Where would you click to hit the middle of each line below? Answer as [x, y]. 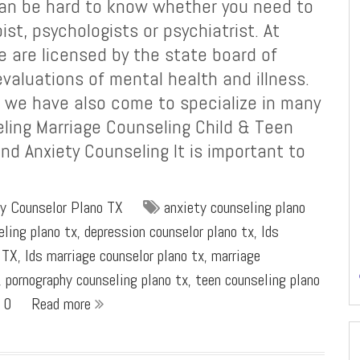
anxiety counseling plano [235, 207]
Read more [63, 304]
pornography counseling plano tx [97, 280]
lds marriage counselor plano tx [115, 256]
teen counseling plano [258, 280]
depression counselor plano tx [169, 231]
